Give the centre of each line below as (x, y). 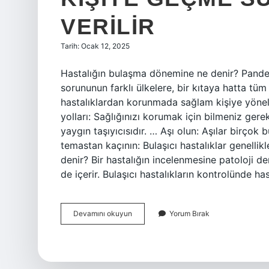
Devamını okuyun (103, 213)
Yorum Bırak (189, 213)
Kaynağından (154, 256)
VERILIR (108, 27)
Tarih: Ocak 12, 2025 (95, 46)
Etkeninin (147, 234)
